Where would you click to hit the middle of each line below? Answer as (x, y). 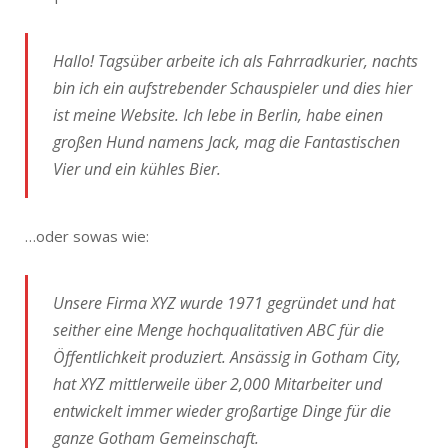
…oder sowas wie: (87, 236)
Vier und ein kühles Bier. (137, 169)
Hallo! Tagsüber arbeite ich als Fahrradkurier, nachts (235, 61)
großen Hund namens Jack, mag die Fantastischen (226, 142)
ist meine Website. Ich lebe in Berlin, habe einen (218, 115)
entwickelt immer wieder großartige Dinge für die (222, 411)
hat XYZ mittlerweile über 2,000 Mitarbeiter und (217, 384)
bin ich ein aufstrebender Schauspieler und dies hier (232, 88)
